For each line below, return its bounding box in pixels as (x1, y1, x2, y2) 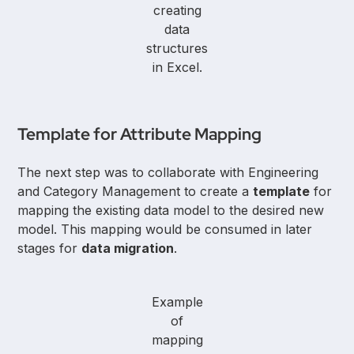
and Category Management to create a (17, 183, 254, 200)
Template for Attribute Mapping (17, 123, 262, 145)
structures (146, 40, 208, 57)
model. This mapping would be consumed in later (17, 221, 313, 238)
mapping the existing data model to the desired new (17, 202, 325, 219)
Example (151, 294, 203, 311)
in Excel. (152, 59, 202, 76)
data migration (81, 240, 175, 257)
